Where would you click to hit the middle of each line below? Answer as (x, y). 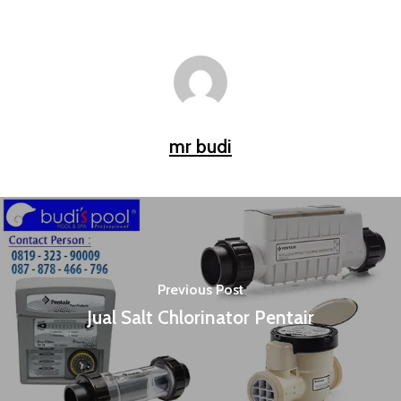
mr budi (200, 147)
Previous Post (200, 289)
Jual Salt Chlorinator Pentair (200, 317)
